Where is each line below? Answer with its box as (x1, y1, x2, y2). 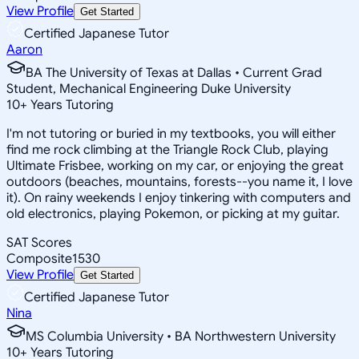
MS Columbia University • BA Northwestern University (26, 328, 336, 345)
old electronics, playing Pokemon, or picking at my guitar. (6, 205, 340, 222)
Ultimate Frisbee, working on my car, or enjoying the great (6, 157, 344, 174)
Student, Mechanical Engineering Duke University (6, 80, 291, 97)
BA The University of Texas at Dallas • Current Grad (26, 64, 322, 81)
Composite (6, 250, 72, 267)
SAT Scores (6, 234, 72, 251)
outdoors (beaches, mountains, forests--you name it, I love (6, 173, 353, 190)
